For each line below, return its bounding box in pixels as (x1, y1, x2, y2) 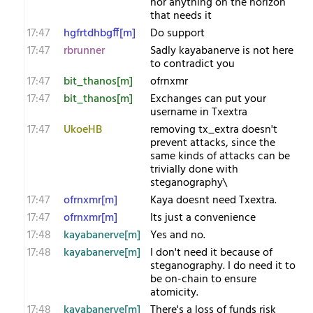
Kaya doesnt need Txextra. (150, 191, 277, 210)
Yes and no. (150, 226, 205, 245)
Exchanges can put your (150, 90, 266, 108)
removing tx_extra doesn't (150, 121, 277, 139)
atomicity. (150, 284, 198, 302)
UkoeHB (64, 121, 102, 139)
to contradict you (150, 55, 235, 73)
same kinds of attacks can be (150, 147, 290, 166)
